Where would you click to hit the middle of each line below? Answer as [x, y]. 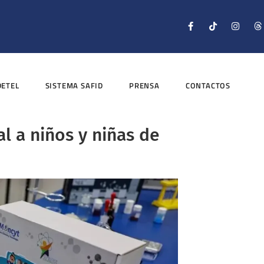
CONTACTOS [208, 86]
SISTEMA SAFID [74, 86]
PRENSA [144, 86]
